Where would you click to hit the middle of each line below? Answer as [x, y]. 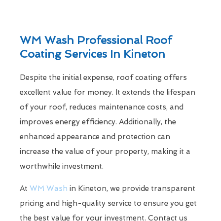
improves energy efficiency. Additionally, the [98, 122]
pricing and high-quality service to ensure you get [108, 203]
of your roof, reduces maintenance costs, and [102, 107]
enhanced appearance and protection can [95, 137]
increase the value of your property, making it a [105, 152]
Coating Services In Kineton [92, 54]
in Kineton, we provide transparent [131, 189]
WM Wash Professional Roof [96, 40]
